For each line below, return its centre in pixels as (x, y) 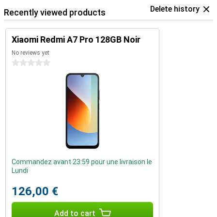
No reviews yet (31, 53)
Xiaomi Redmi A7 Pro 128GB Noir (76, 39)
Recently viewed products (55, 12)
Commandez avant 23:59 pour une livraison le (82, 162)
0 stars (23, 63)
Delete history (175, 9)
